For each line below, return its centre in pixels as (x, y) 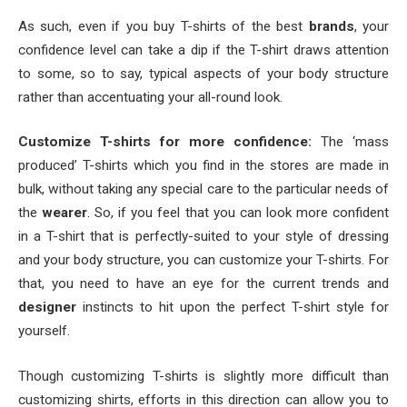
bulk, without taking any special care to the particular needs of (203, 189)
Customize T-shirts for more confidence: (165, 142)
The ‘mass (350, 142)
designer (50, 308)
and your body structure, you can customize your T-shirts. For (203, 260)
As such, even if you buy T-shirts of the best (164, 26)
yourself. (44, 331)
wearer (65, 213)
